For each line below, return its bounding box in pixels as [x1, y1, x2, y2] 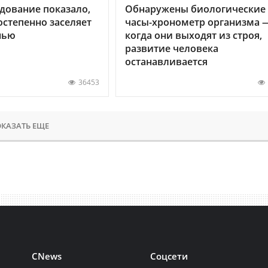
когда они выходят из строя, [124, 28, 262, 42]
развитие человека [124, 41, 218, 55]
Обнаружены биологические [124, 2, 266, 16]
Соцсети [150, 249, 188, 262]
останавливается [124, 54, 208, 68]
